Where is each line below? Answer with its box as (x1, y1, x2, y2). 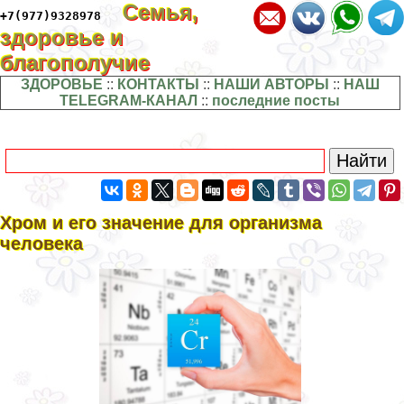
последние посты (212, 93, 341, 108)
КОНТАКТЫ (116, 77, 199, 92)
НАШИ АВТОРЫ (213, 77, 329, 92)
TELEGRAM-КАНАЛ (60, 93, 198, 108)
